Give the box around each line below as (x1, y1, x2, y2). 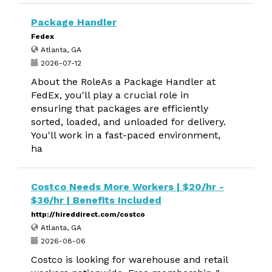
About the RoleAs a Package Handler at (31, 76, 216, 87)
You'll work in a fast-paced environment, (31, 129, 220, 141)
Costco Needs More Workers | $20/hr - (31, 181, 224, 192)
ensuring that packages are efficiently (31, 103, 208, 114)
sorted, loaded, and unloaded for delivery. (31, 116, 226, 127)
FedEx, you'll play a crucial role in (31, 89, 189, 101)
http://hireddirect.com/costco (31, 210, 145, 219)
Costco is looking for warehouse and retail (31, 254, 228, 265)
